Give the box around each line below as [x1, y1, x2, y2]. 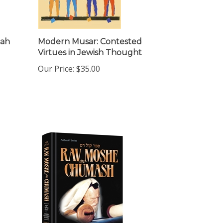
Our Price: [38, 55, 74, 66]
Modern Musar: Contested [38, 28, 142, 38]
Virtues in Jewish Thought [38, 39, 142, 49]
